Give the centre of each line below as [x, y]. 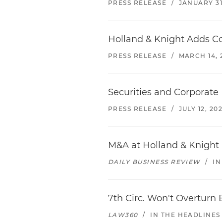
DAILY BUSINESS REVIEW [154, 162]
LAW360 [123, 215]
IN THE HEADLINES [185, 215]
